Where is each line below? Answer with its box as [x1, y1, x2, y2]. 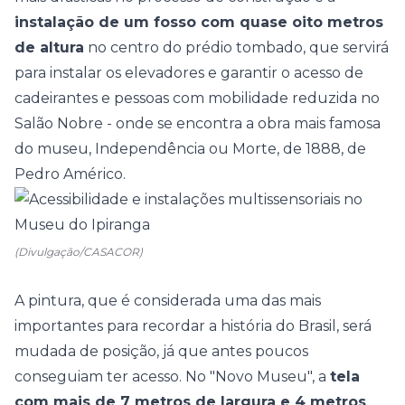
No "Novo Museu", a [185, 368, 330, 385]
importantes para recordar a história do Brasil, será [14, 317, 372, 334]
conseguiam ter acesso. [14, 368, 185, 385]
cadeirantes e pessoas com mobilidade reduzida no [14, 89, 380, 107]
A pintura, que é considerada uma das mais [14, 292, 321, 309]
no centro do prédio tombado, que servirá [84, 39, 389, 56]
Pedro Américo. [14, 165, 126, 183]
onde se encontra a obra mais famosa [116, 115, 381, 132]
